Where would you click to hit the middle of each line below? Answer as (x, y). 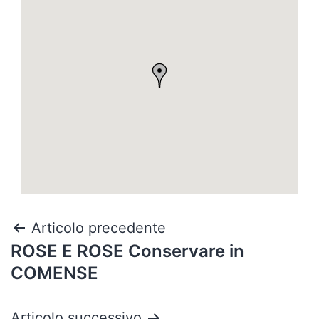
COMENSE (54, 273)
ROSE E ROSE (69, 251)
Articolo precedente (99, 228)
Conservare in (186, 251)
